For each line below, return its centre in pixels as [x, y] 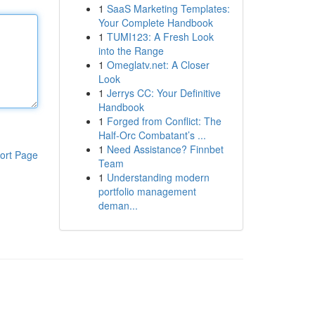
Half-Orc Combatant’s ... [152, 135]
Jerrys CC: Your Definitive [163, 93]
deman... [118, 205]
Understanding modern [158, 177]
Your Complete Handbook [155, 22]
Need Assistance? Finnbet [165, 149]
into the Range [131, 51]
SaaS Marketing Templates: [168, 8]
